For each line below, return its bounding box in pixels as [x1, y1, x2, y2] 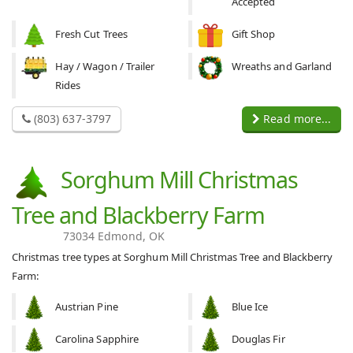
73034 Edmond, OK [63, 228, 165, 243]
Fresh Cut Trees [55, 27, 128, 42]
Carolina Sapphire [55, 331, 139, 346]
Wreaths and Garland [232, 59, 332, 74]
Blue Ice [232, 299, 269, 314]
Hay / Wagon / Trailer [55, 59, 155, 74]
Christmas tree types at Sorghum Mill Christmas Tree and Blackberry [12, 249, 333, 264]
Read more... [260, 111, 331, 127]
